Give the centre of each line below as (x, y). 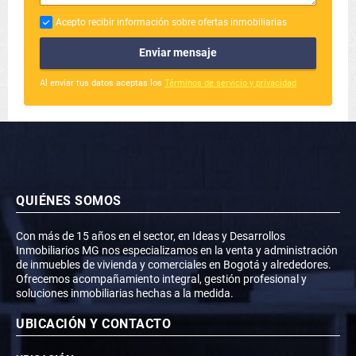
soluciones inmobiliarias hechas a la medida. (125, 293)
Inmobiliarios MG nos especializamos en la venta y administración (177, 250)
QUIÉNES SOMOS (69, 200)
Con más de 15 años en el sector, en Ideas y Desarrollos (151, 236)
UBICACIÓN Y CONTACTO (93, 323)
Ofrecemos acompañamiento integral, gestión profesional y (161, 279)
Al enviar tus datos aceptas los (102, 83)
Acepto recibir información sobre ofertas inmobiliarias (171, 22)
